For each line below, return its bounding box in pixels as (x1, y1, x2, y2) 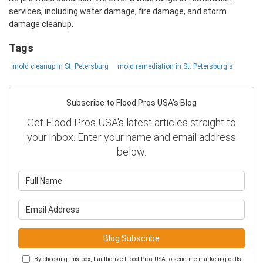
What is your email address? (131, 201, 241, 211)
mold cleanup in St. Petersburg (12, 62, 109, 71)
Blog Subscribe (103, 234, 160, 244)
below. (117, 146, 146, 159)
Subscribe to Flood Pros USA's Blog (66, 98, 197, 108)
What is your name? (131, 172, 207, 182)
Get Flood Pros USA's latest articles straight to (27, 116, 236, 129)
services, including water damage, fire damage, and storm (9, 6, 227, 16)
